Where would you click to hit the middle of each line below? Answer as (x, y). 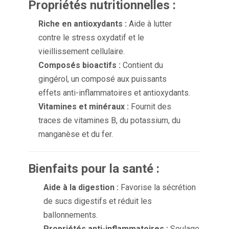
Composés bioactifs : (79, 65)
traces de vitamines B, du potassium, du (109, 121)
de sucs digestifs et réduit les (98, 201)
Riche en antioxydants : (83, 24)
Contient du (142, 65)
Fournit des (150, 107)
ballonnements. (71, 215)
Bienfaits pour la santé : (94, 169)
